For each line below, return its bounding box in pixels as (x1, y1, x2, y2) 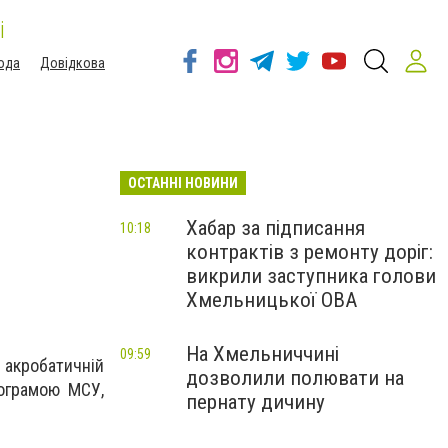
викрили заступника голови (186, 264, 436, 288)
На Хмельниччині (186, 342, 339, 366)
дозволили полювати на (186, 366, 404, 390)
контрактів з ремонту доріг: (186, 240, 433, 264)
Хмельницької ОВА (186, 288, 357, 312)
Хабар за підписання (186, 216, 365, 240)
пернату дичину (186, 390, 325, 414)
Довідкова (40, 55, 105, 71)
